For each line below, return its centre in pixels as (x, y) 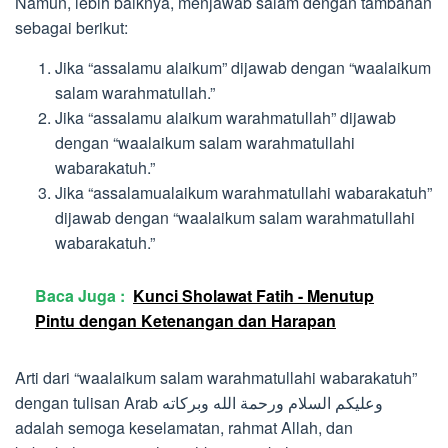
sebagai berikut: (71, 28)
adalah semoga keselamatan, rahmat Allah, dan (184, 427)
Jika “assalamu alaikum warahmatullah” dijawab (225, 118)
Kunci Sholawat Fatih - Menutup (253, 295)
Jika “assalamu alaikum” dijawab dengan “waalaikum (243, 68)
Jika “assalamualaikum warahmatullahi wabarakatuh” (243, 193)
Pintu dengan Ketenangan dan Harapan (185, 320)
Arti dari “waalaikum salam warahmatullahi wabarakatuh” (216, 377)
